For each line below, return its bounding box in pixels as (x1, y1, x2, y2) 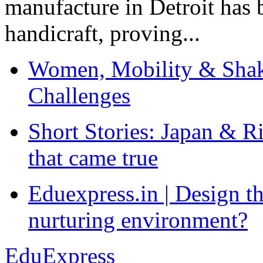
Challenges (28, 83, 130, 109)
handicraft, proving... (5, 21, 200, 46)
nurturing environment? (28, 207, 248, 233)
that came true (28, 145, 158, 171)
